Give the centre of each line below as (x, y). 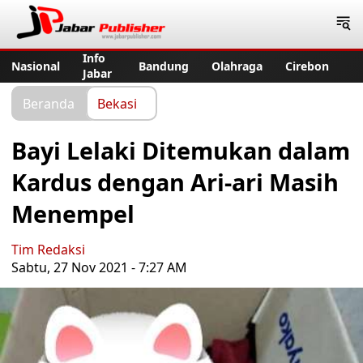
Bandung (164, 66)
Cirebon (307, 66)
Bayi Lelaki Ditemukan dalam (181, 150)
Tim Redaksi (48, 250)
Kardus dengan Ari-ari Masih (175, 182)
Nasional (36, 66)
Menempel (73, 214)
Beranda (49, 103)
